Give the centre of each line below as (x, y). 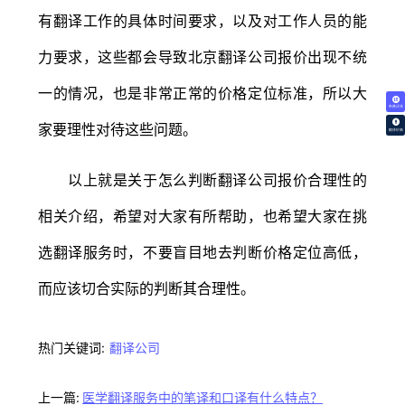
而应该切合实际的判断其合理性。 (146, 288)
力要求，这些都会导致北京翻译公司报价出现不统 (202, 57)
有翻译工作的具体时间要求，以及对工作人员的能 (202, 20)
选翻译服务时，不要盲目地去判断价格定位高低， (202, 252)
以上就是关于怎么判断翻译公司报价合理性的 (202, 179)
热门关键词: (71, 347)
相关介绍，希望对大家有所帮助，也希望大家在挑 (202, 216)
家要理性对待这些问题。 (118, 129)
